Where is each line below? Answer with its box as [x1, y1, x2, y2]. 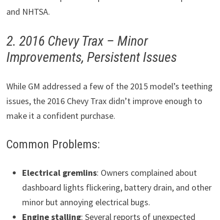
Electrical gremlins [22, 166, 97, 178]
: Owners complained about [96, 166, 197, 178]
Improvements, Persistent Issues [6, 49, 177, 66]
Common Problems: [6, 137, 100, 152]
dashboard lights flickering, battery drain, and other [22, 181, 212, 193]
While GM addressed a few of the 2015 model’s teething [6, 81, 213, 92]
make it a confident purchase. [6, 110, 115, 122]
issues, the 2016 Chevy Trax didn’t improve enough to [6, 95, 202, 107]
